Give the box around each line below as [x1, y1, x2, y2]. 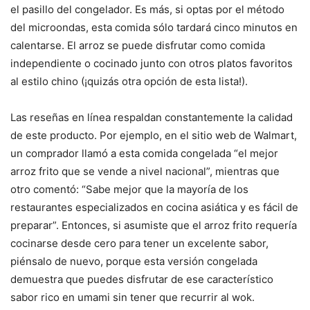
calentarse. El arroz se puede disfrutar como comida [10, 39, 265, 53]
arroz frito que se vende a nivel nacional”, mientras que [10, 165, 280, 179]
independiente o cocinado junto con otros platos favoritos [10, 57, 293, 71]
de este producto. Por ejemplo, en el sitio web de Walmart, [10, 129, 297, 143]
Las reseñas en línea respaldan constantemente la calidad [10, 111, 293, 125]
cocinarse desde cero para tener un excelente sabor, [10, 237, 268, 250]
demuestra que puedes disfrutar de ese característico [10, 273, 273, 286]
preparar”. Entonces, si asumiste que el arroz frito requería [10, 219, 297, 232]
